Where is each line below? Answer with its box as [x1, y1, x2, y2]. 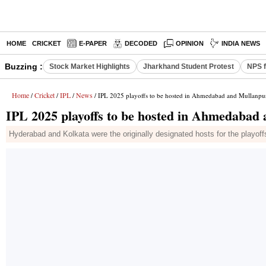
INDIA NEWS [221, 40, 261, 47]
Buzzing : [5, 62, 43, 71]
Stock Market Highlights [49, 62, 130, 71]
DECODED [125, 40, 157, 47]
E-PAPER [79, 40, 107, 47]
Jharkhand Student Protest [143, 62, 234, 71]
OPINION [176, 40, 204, 47]
